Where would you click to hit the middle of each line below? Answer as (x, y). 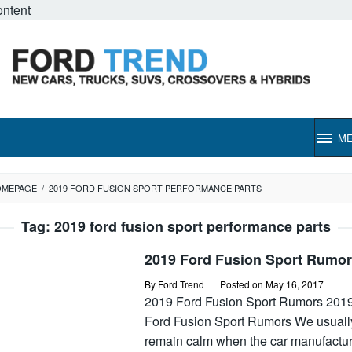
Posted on (243, 284)
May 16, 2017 (295, 284)
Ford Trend (181, 284)
